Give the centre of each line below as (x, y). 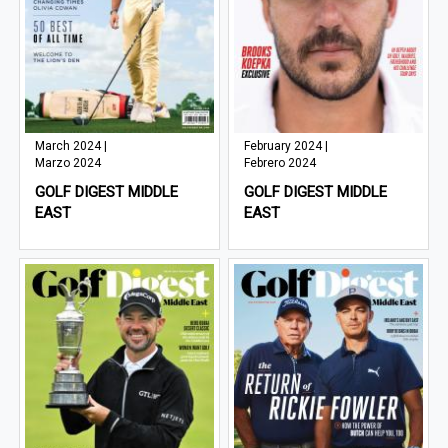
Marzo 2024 (68, 162)
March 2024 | (71, 145)
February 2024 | (286, 145)
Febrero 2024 (280, 162)
